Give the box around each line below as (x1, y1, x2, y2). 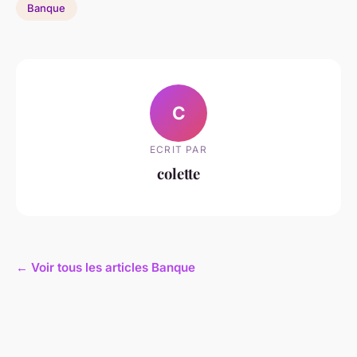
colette (157, 163, 200, 183)
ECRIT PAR (150, 143, 207, 155)
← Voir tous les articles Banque (16, 260, 195, 276)
